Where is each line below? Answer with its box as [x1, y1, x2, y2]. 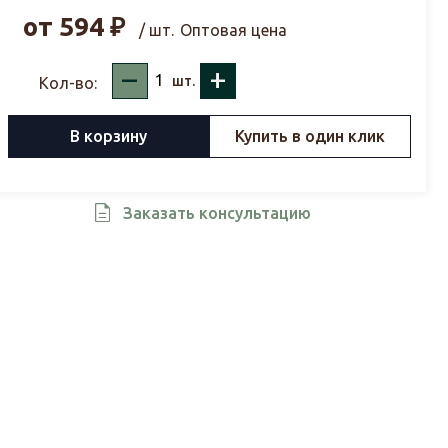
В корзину [69, 127, 147, 146]
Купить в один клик [235, 127, 386, 146]
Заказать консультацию [122, 203, 311, 222]
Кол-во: [38, 73, 97, 92]
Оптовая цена [179, 20, 287, 39]
